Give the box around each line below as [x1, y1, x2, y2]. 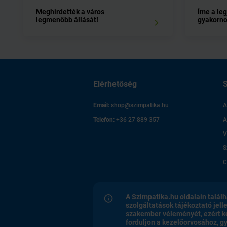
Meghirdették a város [36, 8, 104, 16]
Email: [93, 102, 111, 109]
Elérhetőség [93, 79, 137, 89]
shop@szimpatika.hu [111, 102, 169, 109]
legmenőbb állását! [36, 16, 98, 24]
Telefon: [93, 116, 116, 124]
